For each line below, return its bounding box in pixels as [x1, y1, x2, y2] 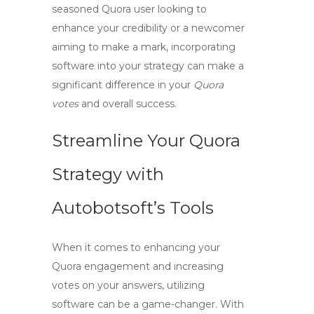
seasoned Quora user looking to [52, 3, 207, 15]
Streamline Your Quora [52, 130, 240, 151]
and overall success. [78, 97, 177, 110]
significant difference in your [52, 78, 193, 91]
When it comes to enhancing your [52, 241, 220, 254]
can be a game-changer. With [95, 298, 244, 310]
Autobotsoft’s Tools [52, 198, 214, 218]
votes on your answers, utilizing [52, 279, 205, 292]
